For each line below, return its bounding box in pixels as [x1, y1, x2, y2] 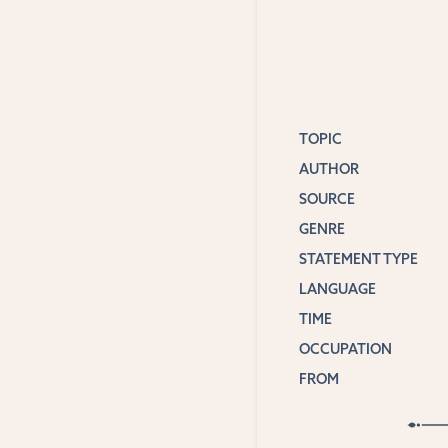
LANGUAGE [298, 279, 376, 298]
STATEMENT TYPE [298, 249, 418, 268]
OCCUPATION [298, 339, 392, 358]
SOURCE [298, 189, 355, 208]
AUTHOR [298, 159, 359, 178]
